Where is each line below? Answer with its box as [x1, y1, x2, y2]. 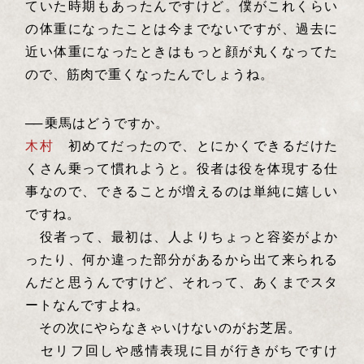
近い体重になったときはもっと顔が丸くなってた [25, 41, 339, 61]
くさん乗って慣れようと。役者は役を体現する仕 [25, 158, 339, 178]
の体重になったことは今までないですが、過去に [25, 19, 339, 38]
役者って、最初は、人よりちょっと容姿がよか [25, 227, 339, 246]
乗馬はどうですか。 [45, 113, 174, 132]
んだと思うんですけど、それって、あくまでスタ [25, 272, 339, 292]
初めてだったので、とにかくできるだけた [54, 136, 339, 155]
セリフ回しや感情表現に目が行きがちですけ [25, 340, 339, 360]
